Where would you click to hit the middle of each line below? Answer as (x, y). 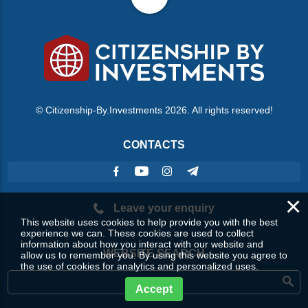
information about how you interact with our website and (142, 244)
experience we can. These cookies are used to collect (137, 233)
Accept (154, 289)
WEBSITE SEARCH (154, 253)
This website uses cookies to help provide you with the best (149, 222)
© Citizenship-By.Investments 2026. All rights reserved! (154, 110)
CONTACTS (154, 144)
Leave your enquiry (163, 208)
